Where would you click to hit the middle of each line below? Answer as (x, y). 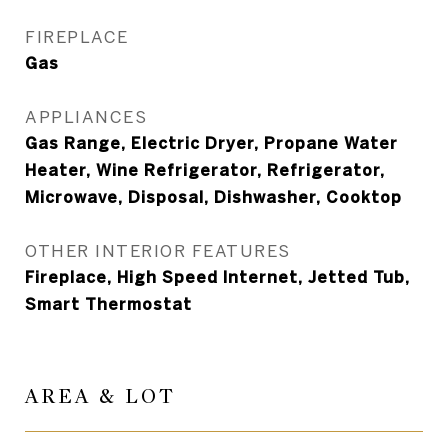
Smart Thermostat (108, 304)
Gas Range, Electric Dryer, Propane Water (211, 143)
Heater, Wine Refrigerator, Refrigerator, (205, 170)
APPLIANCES (86, 116)
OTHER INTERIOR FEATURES (158, 250)
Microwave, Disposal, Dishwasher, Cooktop (213, 197)
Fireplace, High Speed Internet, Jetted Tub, (217, 277)
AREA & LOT (100, 396)
